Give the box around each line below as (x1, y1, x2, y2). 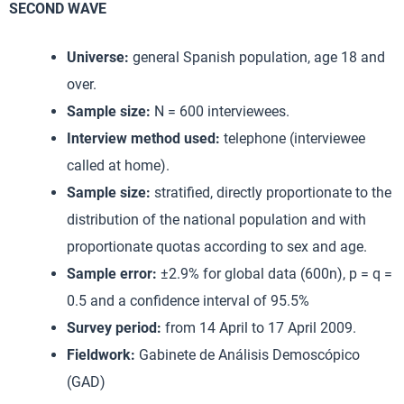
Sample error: (67, 265, 161, 282)
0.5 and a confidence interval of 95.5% (67, 292, 309, 309)
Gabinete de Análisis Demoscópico (139, 346, 360, 363)
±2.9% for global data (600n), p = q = (161, 265, 392, 282)
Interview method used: (67, 130, 224, 147)
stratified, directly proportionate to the (154, 184, 391, 201)
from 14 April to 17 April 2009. (165, 319, 356, 336)
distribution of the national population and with (67, 211, 366, 228)
